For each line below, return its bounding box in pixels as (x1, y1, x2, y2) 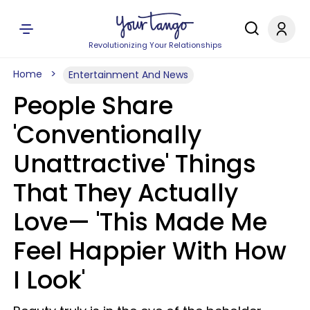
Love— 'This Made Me (13, 205, 267, 239)
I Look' (13, 263, 85, 297)
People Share (13, 89, 173, 122)
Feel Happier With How (13, 234, 286, 268)
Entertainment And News (69, 68, 188, 82)
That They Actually (13, 176, 238, 210)
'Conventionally (13, 118, 201, 152)
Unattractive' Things (13, 147, 256, 181)
